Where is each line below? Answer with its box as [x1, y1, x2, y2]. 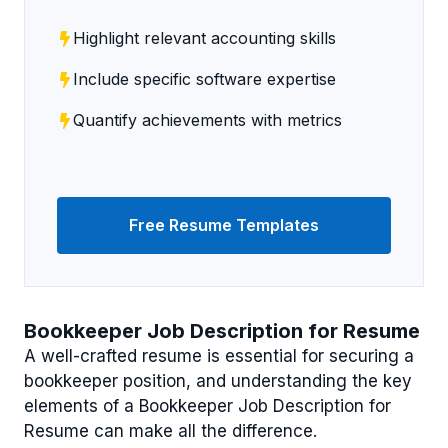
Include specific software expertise [73, 69, 336, 89]
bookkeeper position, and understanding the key [24, 371, 412, 391]
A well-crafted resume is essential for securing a [24, 346, 414, 366]
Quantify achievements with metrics [73, 110, 342, 130]
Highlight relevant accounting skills [73, 28, 336, 48]
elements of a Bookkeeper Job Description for [24, 396, 391, 416]
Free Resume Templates [129, 215, 319, 235]
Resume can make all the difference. [24, 421, 317, 441]
